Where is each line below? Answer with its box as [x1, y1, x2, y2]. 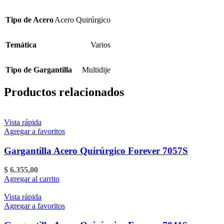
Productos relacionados [4, 85, 124, 99]
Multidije [82, 65, 110, 74]
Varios [90, 40, 110, 49]
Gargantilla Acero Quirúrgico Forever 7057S [4, 145, 188, 156]
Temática [5, 40, 36, 49]
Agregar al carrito [4, 174, 59, 183]
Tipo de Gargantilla [5, 65, 72, 74]
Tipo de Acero [5, 15, 53, 24]
